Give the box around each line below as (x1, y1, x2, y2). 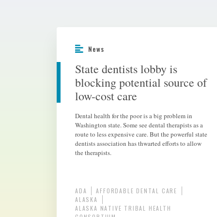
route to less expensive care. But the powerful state (75, 130, 207, 139)
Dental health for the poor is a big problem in (75, 111, 192, 120)
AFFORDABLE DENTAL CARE (96, 186, 178, 195)
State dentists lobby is (75, 61, 177, 77)
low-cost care (75, 88, 137, 104)
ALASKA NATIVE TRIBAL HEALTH (75, 204, 171, 212)
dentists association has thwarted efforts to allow (75, 139, 201, 148)
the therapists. (75, 148, 111, 157)
